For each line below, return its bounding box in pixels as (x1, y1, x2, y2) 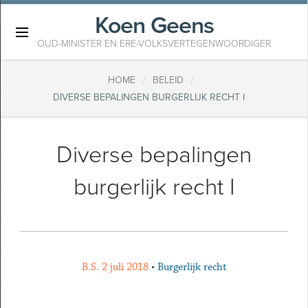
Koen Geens (94, 12, 214, 40)
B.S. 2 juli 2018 (81, 261, 148, 274)
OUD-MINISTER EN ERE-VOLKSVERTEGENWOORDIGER (37, 38, 271, 49)
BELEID (152, 74, 184, 87)
